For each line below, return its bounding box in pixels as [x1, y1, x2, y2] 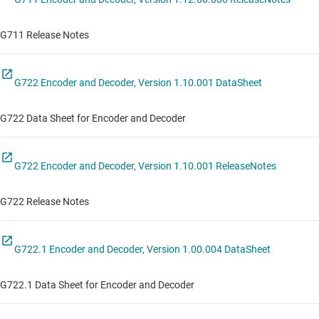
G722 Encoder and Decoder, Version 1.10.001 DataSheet [14, 77, 262, 89]
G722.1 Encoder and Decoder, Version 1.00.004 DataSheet [14, 244, 271, 256]
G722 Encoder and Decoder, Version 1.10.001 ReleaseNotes [14, 160, 276, 172]
